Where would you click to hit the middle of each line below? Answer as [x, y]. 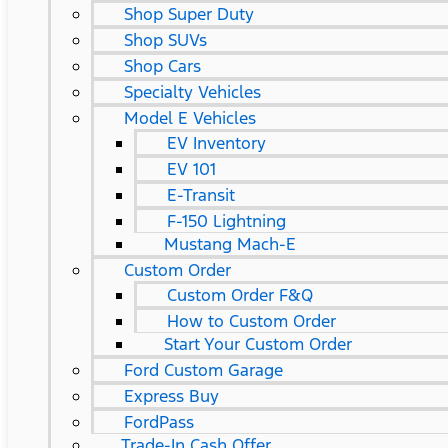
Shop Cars [162, 66]
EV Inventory [216, 143]
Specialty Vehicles [192, 92]
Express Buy [171, 396]
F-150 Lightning [226, 221]
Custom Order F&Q [240, 295]
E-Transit [201, 195]
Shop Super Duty [189, 14]
